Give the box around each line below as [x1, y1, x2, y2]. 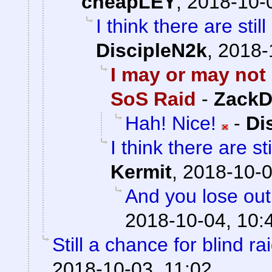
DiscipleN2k [96, 39, 207, 62]
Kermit [110, 161, 172, 183]
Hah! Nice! [125, 112, 216, 135]
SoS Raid [110, 88, 196, 110]
